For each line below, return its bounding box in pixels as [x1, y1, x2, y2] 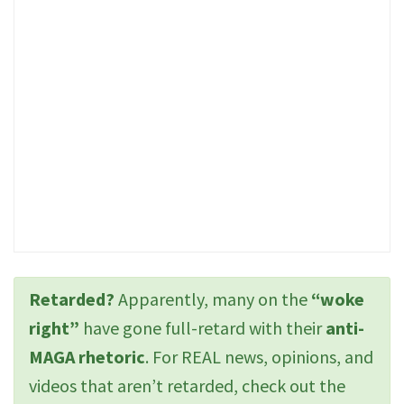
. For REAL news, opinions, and [145, 344, 373, 368]
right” [29, 316, 79, 339]
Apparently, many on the [115, 287, 311, 310]
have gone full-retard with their [79, 316, 326, 339]
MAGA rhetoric [29, 344, 145, 368]
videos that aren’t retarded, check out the [29, 373, 345, 397]
